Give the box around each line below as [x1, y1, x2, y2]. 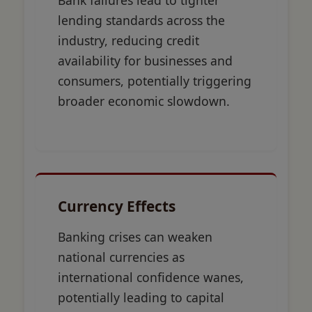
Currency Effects [58, 196, 175, 217]
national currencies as [58, 249, 185, 266]
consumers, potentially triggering [58, 72, 251, 90]
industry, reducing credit [58, 32, 199, 49]
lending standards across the [58, 12, 225, 29]
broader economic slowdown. [58, 93, 230, 110]
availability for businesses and [58, 52, 233, 70]
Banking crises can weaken [58, 228, 212, 246]
